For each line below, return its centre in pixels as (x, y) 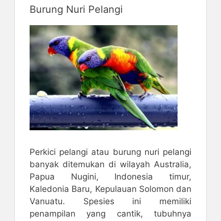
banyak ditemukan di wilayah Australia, (110, 165)
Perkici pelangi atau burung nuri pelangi (110, 152)
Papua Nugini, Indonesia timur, (110, 177)
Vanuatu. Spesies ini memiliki (110, 202)
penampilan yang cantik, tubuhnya (110, 214)
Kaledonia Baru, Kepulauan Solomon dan (110, 189)
